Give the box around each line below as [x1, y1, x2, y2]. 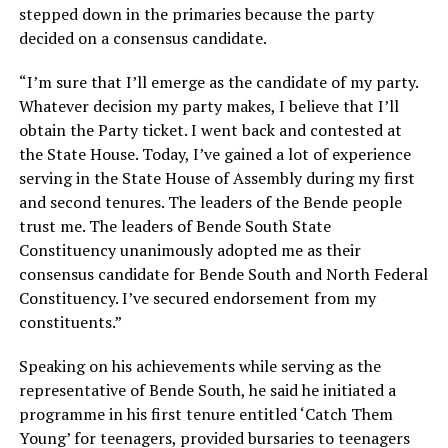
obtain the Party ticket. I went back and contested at [18, 119, 402, 141]
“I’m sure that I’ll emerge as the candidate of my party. [18, 71, 418, 93]
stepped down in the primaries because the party [18, 3, 374, 25]
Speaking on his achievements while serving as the [18, 355, 381, 377]
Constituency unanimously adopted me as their [18, 239, 361, 261]
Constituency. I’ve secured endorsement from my [18, 287, 376, 309]
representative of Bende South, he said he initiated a [18, 379, 396, 401]
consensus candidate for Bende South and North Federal [18, 263, 428, 285]
